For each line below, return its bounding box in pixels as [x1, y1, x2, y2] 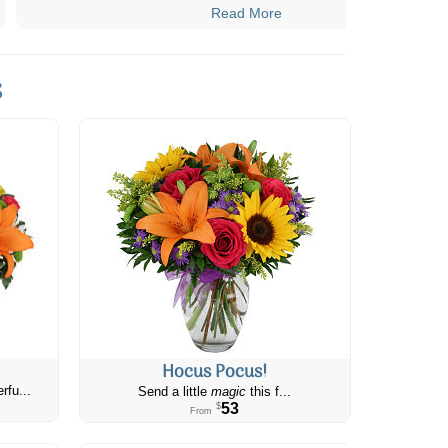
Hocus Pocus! [162, 357, 268, 387]
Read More [210, 4, 282, 21]
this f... [246, 384, 292, 399]
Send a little [138, 384, 212, 399]
